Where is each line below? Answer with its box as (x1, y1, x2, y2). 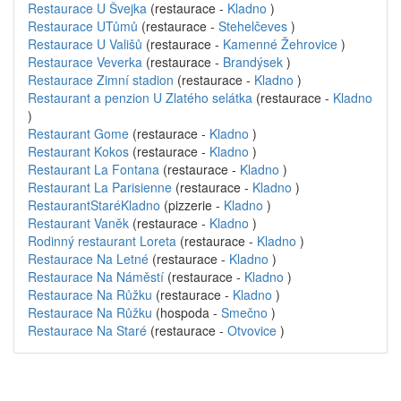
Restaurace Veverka (28, 53, 142, 71)
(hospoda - (152, 303, 221, 321)
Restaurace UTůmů (28, 17, 138, 35)
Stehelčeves (218, 17, 287, 35)
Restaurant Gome (28, 124, 129, 142)
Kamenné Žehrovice (223, 35, 337, 53)
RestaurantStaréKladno (28, 196, 160, 214)
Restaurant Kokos (28, 142, 129, 160)
